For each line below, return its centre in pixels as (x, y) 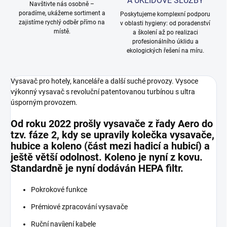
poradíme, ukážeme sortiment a (62, 13)
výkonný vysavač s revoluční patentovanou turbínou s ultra (103, 92)
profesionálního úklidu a (165, 42)
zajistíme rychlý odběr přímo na (62, 23)
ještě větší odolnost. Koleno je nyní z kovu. (107, 157)
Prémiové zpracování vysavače (80, 207)
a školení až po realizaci (165, 33)
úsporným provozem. (44, 103)
